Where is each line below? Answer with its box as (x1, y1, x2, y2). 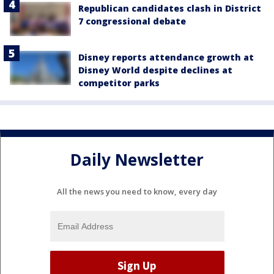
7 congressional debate (78, 15, 186, 27)
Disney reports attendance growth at (78, 51, 254, 63)
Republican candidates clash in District (78, 2, 261, 14)
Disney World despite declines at (78, 64, 232, 76)
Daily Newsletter (70, 149, 204, 171)
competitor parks (78, 76, 160, 89)
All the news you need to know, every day (57, 185, 217, 197)
